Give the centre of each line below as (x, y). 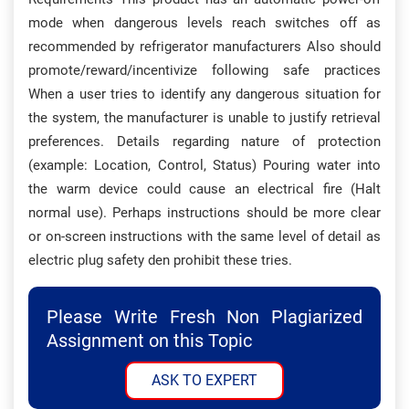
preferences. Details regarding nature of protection (204, 142)
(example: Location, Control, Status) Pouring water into (204, 165)
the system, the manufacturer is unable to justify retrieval (204, 118)
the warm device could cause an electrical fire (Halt (204, 189)
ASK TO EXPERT (204, 380)
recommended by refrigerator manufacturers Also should (204, 47)
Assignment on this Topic (149, 341)
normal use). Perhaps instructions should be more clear (204, 213)
